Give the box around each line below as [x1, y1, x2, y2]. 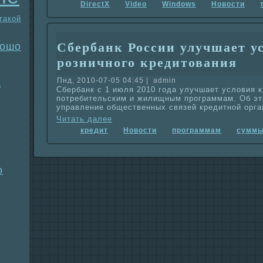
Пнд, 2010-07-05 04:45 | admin [57, 76, 176, 85]
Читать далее [56, 114, 112, 124]
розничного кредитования [57, 55, 237, 70]
